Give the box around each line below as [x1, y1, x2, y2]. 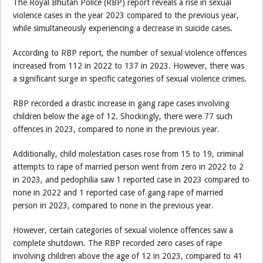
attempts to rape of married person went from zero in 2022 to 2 [13, 162, 244, 171]
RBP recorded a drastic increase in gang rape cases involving [13, 99, 230, 108]
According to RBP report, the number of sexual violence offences [13, 48, 247, 58]
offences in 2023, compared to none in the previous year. [13, 124, 220, 134]
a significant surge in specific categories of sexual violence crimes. [13, 74, 247, 83]
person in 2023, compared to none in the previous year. [13, 201, 214, 210]
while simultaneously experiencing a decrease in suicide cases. [13, 23, 233, 33]
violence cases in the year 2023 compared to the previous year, [13, 11, 240, 20]
